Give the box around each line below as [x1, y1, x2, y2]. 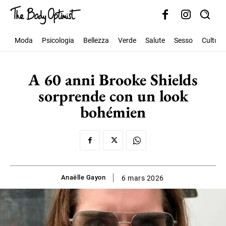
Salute [145, 36, 165, 44]
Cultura [202, 36, 225, 44]
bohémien [80, 101, 146, 123]
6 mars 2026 [122, 174, 164, 183]
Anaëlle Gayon [61, 174, 105, 182]
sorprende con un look [38, 85, 188, 106]
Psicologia [42, 36, 74, 44]
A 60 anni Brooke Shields [28, 69, 198, 90]
